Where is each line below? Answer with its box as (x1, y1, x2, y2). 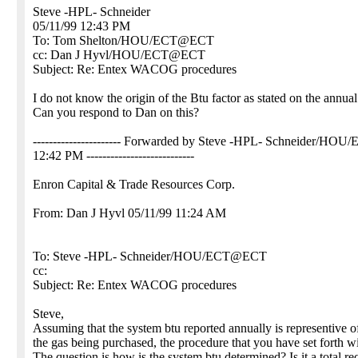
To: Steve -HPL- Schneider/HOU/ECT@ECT (33, 249, 267, 263)
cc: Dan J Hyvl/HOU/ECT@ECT (33, 48, 205, 62)
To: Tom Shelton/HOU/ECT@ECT (33, 34, 214, 47)
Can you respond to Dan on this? (33, 105, 199, 119)
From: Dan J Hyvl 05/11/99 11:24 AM (33, 206, 226, 220)
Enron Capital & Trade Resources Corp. (33, 177, 235, 191)
